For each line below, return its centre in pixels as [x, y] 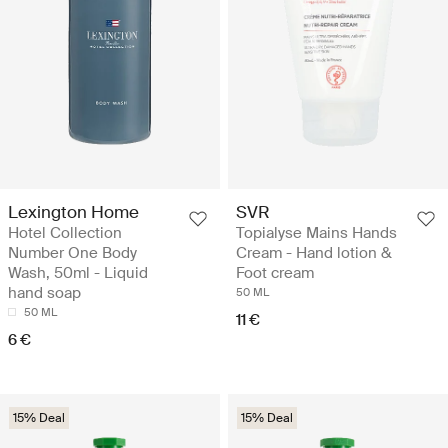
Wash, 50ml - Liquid [78, 272]
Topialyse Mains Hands [316, 232]
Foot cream [275, 272]
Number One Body [72, 252]
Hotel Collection [65, 232]
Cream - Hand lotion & [314, 252]
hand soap [44, 292]
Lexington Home [73, 211]
